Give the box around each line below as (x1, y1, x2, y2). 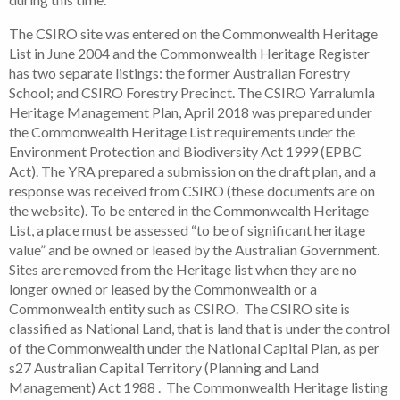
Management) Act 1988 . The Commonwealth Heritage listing (9, 378, 388, 396)
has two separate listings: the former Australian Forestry (9, 63, 350, 81)
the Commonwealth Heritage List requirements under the (9, 122, 355, 140)
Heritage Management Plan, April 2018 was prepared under (9, 103, 372, 121)
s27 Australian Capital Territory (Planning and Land (9, 358, 319, 376)
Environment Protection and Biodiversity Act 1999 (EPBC (9, 142, 362, 160)
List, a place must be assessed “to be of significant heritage (9, 221, 365, 238)
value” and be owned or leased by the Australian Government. (9, 240, 379, 258)
